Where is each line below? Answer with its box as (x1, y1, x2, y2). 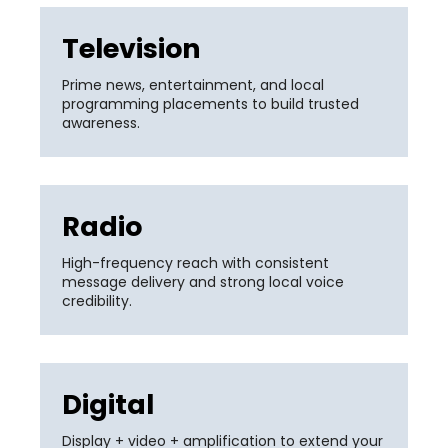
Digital (62, 385, 154, 423)
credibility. (62, 290, 132, 311)
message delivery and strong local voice (62, 271, 344, 292)
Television (62, 29, 201, 67)
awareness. (62, 112, 140, 133)
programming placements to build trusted (62, 93, 359, 114)
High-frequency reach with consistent (62, 252, 329, 273)
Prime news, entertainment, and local (62, 74, 324, 95)
